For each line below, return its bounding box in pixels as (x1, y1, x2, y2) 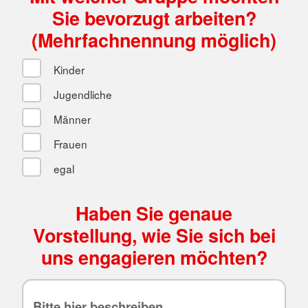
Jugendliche (50, 86, 112, 102)
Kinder (50, 61, 85, 77)
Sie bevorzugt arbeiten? (52, 4, 256, 31)
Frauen (50, 135, 87, 151)
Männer (50, 111, 91, 126)
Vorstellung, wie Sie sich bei (32, 221, 276, 248)
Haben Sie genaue (76, 199, 232, 226)
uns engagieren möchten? (41, 243, 267, 270)
